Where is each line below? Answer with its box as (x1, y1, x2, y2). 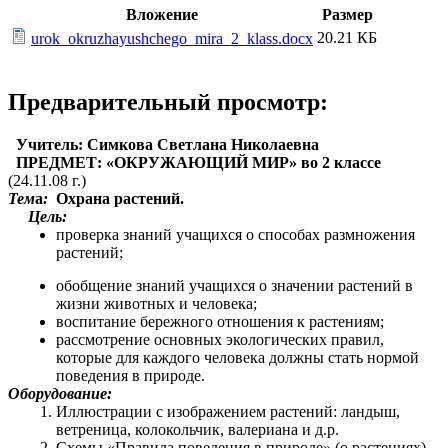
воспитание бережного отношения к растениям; (56, 312, 384, 330)
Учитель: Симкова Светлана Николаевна (8, 136, 319, 154)
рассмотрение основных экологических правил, (56, 330, 384, 348)
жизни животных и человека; (56, 294, 257, 312)
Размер (321, 6, 373, 24)
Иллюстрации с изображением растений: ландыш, (56, 402, 400, 420)
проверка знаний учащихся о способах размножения (56, 226, 415, 244)
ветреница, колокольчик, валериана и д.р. (56, 420, 339, 438)
